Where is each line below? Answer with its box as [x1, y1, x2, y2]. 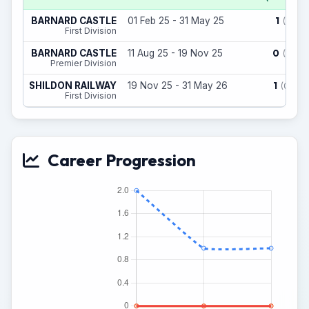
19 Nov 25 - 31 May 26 [128, 80, 228, 91]
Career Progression [48, 150, 196, 170]
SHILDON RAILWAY [29, 80, 117, 91]
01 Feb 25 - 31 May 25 [128, 15, 224, 26]
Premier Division [50, 58, 117, 68]
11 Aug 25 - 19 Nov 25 [128, 48, 223, 59]
